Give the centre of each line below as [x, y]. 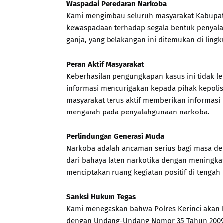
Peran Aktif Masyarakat [105, 64]
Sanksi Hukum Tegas [101, 197]
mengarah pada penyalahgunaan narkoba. [138, 112]
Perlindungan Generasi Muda [115, 136]
